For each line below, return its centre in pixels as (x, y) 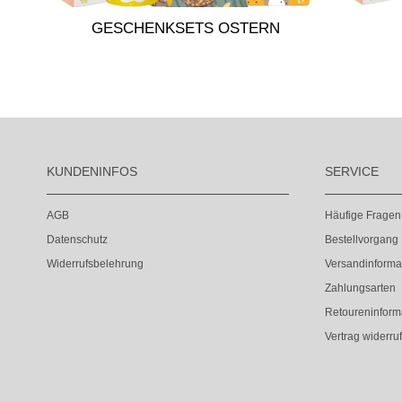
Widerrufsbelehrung (95, 263)
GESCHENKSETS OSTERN (186, 29)
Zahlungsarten (360, 288)
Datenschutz (77, 239)
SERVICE (352, 171)
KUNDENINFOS (92, 171)
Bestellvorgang (362, 239)
